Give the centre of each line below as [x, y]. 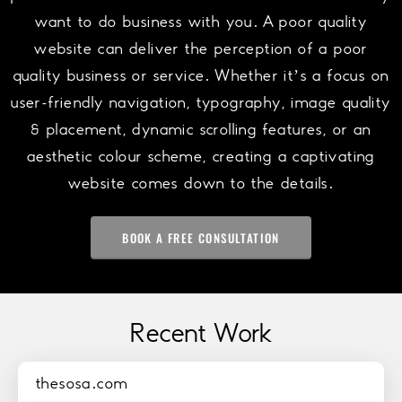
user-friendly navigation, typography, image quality [201, 102]
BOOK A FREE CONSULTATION [201, 237]
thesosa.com [82, 384]
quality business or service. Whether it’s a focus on [201, 75]
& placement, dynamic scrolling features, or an [201, 129]
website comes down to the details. [201, 183]
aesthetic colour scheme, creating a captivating [201, 156]
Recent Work [201, 334]
